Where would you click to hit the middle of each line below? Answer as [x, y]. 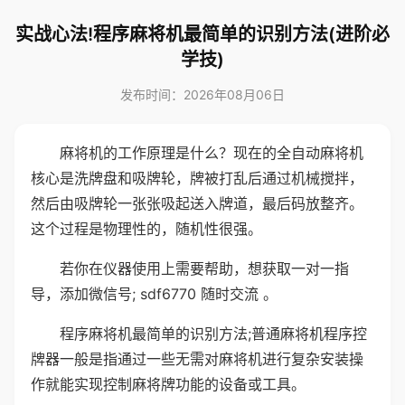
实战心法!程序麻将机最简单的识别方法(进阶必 [202, 34]
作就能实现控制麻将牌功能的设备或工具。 [168, 384]
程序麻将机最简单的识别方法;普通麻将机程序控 [213, 334]
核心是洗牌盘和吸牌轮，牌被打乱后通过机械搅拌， [197, 178]
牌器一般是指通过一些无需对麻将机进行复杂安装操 [197, 359]
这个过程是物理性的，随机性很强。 [146, 229]
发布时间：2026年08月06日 [202, 94]
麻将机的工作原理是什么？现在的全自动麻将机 [212, 153]
